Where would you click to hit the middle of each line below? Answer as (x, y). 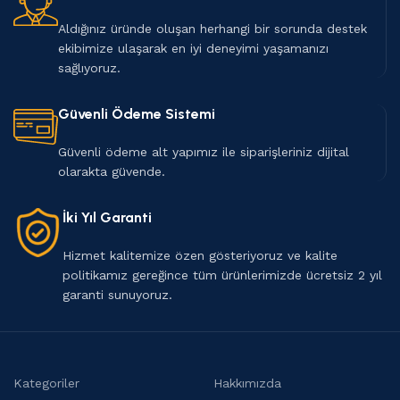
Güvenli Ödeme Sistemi (137, 113)
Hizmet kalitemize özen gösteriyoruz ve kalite (200, 255)
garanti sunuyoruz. (117, 294)
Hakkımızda (247, 383)
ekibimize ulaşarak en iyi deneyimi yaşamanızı (193, 48)
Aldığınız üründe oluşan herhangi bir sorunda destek (212, 28)
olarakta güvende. (112, 171)
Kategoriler (46, 383)
